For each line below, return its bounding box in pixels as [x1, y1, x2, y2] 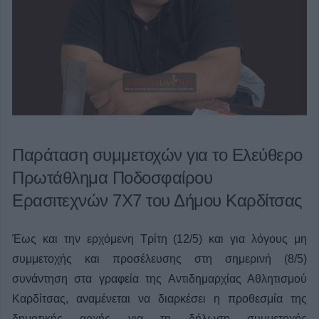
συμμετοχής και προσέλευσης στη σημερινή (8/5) [12, 252, 307, 265]
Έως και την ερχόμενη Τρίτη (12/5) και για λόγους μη [12, 232, 307, 245]
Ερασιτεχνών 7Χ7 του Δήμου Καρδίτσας [12, 190, 303, 210]
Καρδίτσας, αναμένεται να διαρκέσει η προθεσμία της [12, 292, 307, 305]
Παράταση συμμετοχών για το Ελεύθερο [12, 145, 303, 164]
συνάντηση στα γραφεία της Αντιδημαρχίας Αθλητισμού [12, 272, 307, 285]
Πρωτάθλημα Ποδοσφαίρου [12, 167, 212, 187]
